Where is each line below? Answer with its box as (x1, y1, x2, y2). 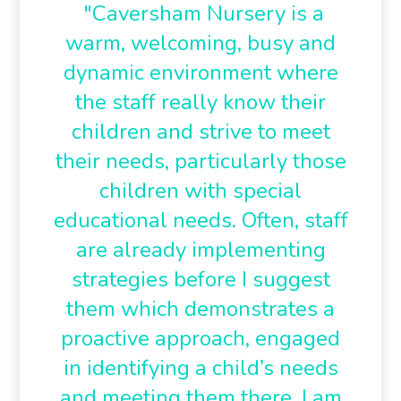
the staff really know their (75, 88, 326, 116)
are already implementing (75, 235, 326, 264)
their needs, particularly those (55, 147, 346, 175)
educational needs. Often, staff (53, 206, 348, 235)
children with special (99, 176, 302, 205)
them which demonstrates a (66, 294, 335, 323)
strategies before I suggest (71, 265, 330, 294)
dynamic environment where (63, 58, 338, 87)
